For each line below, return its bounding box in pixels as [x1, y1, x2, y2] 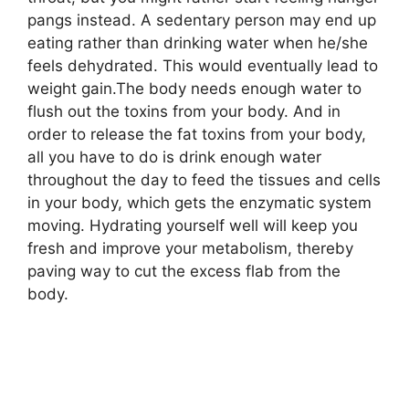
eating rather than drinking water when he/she [27, 33, 368, 52]
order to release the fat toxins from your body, [27, 124, 366, 143]
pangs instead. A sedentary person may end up [27, 10, 376, 29]
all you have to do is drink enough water [27, 147, 321, 166]
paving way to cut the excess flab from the [27, 261, 341, 280]
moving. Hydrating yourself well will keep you [27, 215, 358, 235]
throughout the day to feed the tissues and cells [27, 170, 381, 189]
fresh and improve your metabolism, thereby [27, 238, 353, 257]
